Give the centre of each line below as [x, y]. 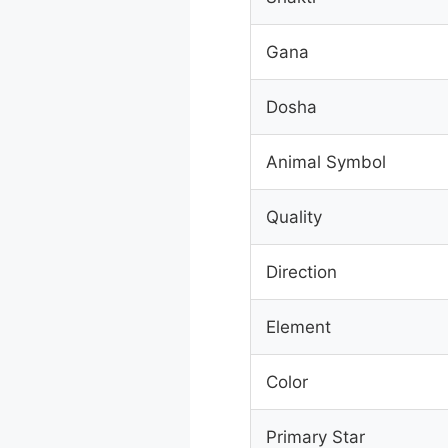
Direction [301, 271]
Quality [293, 216]
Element [298, 326]
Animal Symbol [325, 161]
